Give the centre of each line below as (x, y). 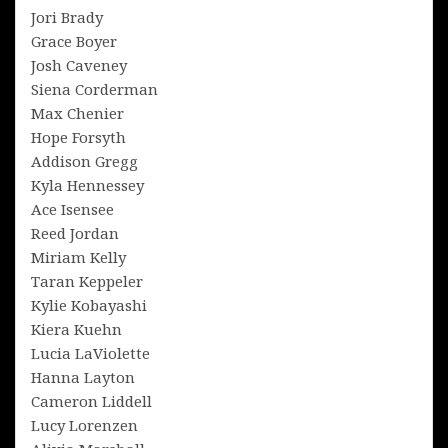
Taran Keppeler (87, 280)
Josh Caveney (79, 64)
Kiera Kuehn (76, 328)
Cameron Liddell (91, 400)
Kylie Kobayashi (89, 304)
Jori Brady (67, 16)
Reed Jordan (75, 232)
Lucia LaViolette (90, 352)
